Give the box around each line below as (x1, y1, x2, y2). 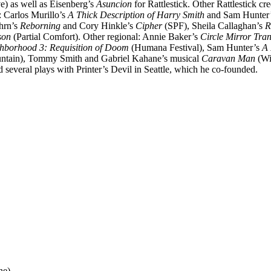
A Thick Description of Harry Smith (68, 9, 204, 20)
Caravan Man (201, 53, 255, 64)
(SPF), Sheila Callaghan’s (162, 20, 265, 31)
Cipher (135, 20, 162, 31)
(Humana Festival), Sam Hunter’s (129, 42, 262, 53)
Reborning (20, 20, 60, 31)
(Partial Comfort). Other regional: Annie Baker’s (11, 31, 200, 42)
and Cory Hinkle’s (60, 20, 135, 31)
